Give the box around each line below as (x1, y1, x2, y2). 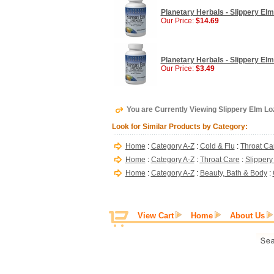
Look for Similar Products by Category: (111, 122, 248, 131)
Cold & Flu (199, 142, 235, 150)
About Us (230, 211, 265, 220)
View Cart (138, 211, 174, 220)
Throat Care (199, 155, 240, 164)
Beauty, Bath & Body (199, 169, 267, 177)
